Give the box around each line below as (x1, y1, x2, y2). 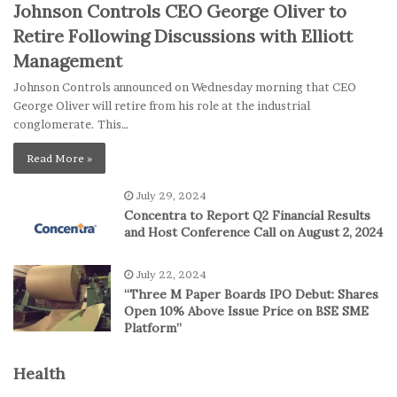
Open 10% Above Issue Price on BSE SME (124, 302, 369, 319)
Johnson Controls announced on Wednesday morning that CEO (13, 79, 356, 94)
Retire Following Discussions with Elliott (13, 24, 353, 47)
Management (13, 49, 122, 72)
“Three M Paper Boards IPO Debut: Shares (124, 285, 378, 302)
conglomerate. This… (13, 116, 128, 131)
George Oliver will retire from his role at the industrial (13, 97, 310, 113)
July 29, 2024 (136, 188, 206, 202)
